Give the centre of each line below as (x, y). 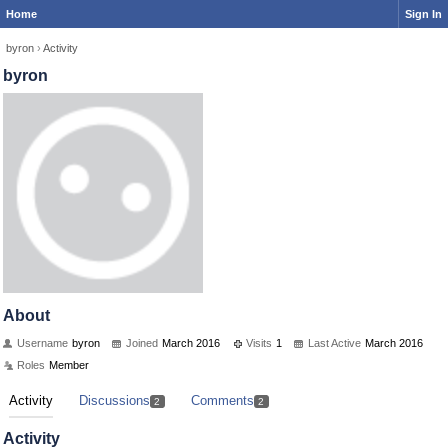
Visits (259, 343)
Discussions (114, 400)
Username (42, 343)
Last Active (334, 343)
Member (69, 365)
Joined (142, 343)
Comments (222, 400)
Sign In (423, 14)
